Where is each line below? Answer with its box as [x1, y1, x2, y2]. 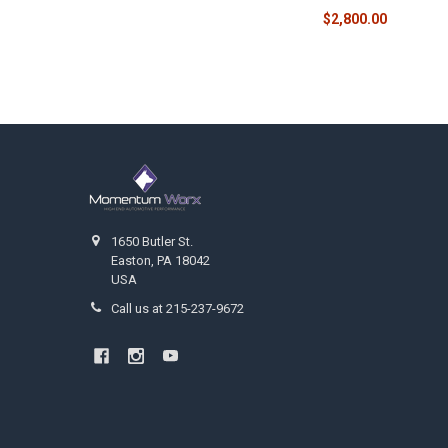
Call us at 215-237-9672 [111, 301, 245, 317]
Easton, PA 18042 [111, 253, 211, 269]
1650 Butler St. [111, 234, 194, 250]
